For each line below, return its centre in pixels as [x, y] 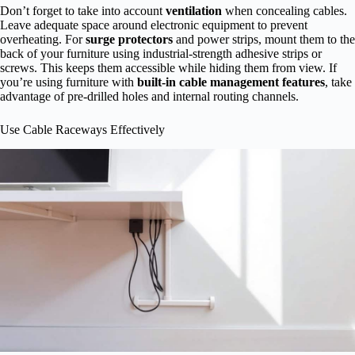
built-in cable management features [231, 82]
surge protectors [129, 40]
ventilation [194, 11]
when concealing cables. [284, 11]
